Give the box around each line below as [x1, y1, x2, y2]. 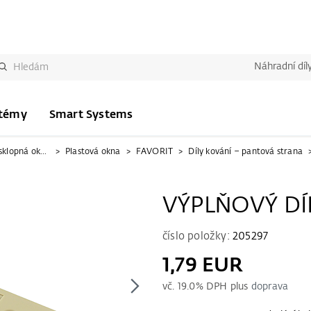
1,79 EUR [162, 256, 244, 276]
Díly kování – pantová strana [188, 148, 303, 156]
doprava [251, 282, 289, 292]
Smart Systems [49, 109, 133, 121]
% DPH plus [195, 282, 251, 292]
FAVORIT [135, 148, 174, 156]
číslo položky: [162, 231, 233, 242]
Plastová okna [65, 148, 121, 156]
